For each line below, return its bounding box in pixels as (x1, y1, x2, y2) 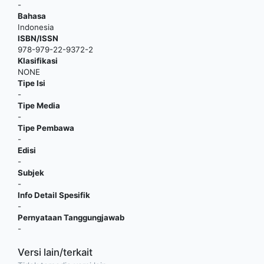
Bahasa (18, 11, 46, 21)
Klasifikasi (18, 55, 58, 65)
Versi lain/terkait (18, 246, 93, 258)
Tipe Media (18, 100, 60, 110)
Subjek (18, 167, 44, 177)
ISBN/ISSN (18, 33, 58, 43)
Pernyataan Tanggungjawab (18, 212, 124, 222)
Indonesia (18, 22, 54, 32)
